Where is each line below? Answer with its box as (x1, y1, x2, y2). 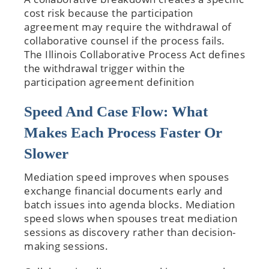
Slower (24, 145, 68, 162)
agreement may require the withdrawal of (24, 19, 232, 34)
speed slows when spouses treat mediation (24, 211, 237, 225)
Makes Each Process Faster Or (24, 124, 222, 141)
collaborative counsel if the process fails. (24, 33, 225, 47)
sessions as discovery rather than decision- (24, 225, 236, 239)
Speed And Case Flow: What (24, 103, 208, 119)
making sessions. (24, 238, 108, 253)
